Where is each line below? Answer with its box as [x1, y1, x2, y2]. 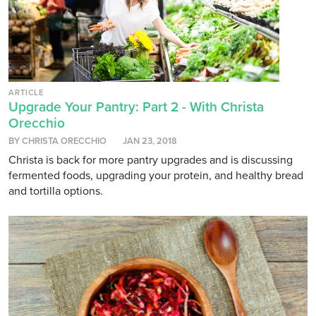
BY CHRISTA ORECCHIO [8, 135, 107, 147]
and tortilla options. [8, 184, 103, 199]
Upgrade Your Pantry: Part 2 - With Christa [8, 99, 264, 116]
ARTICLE [8, 88, 44, 98]
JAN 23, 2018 [123, 135, 177, 147]
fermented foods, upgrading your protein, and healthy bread [8, 169, 303, 183]
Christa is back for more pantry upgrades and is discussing [8, 153, 293, 168]
